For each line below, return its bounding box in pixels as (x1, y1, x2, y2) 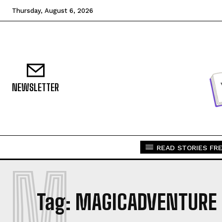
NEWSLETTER (12, 81, 59, 94)
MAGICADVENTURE (75, 190, 217, 215)
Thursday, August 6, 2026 (12, 7, 93, 14)
